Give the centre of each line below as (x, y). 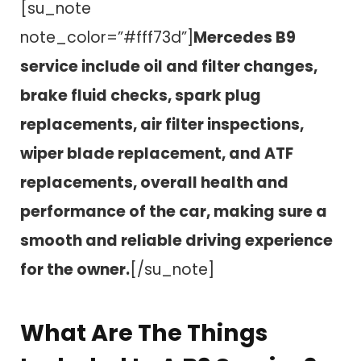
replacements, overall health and (154, 183)
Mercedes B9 (245, 38)
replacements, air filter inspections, (162, 125)
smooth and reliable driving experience (176, 241)
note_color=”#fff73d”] (107, 38)
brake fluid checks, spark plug (141, 96)
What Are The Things (144, 332)
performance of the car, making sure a (174, 212)
